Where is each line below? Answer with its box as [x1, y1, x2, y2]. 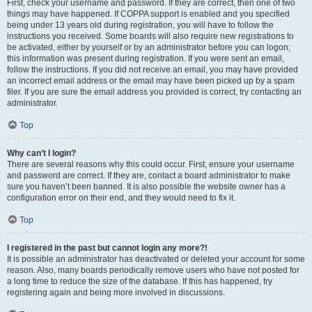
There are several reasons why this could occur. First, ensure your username [7, 159, 295, 169]
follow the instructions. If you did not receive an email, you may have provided [7, 65, 298, 75]
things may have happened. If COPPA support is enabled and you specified [7, 9, 290, 19]
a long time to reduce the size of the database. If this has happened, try [7, 276, 272, 286]
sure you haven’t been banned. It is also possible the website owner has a [7, 182, 286, 192]
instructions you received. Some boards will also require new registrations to [7, 31, 294, 41]
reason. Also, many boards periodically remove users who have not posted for [7, 265, 299, 275]
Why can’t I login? [7, 148, 76, 158]
